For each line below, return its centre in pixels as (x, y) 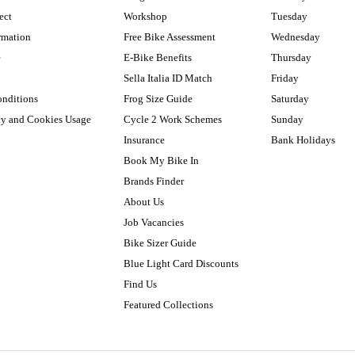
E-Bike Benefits (157, 57)
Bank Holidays (303, 140)
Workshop (145, 16)
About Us (143, 202)
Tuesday (290, 16)
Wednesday (296, 37)
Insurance (144, 140)
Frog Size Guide (158, 99)
